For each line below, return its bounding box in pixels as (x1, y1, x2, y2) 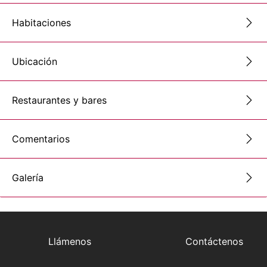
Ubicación (12, 55, 57, 67)
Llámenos (48, 235, 92, 247)
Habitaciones (12, 16, 71, 29)
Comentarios (12, 132, 70, 145)
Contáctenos (185, 235, 243, 247)
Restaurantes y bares (12, 94, 107, 106)
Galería (12, 171, 44, 184)
